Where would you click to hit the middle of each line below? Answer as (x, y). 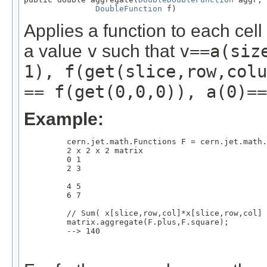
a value (55, 51)
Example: (64, 119)
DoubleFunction (129, 8)
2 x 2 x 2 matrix (83, 150)
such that (138, 51)
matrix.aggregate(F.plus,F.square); (126, 222)
